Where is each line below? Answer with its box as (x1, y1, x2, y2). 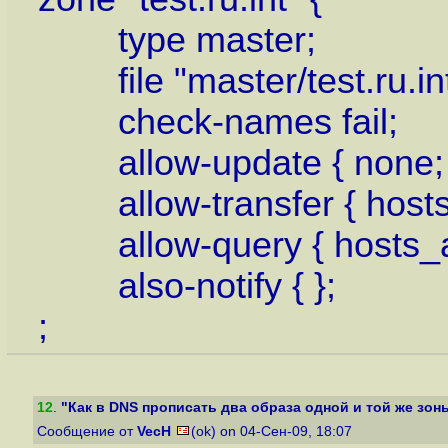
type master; (37, 20, 316, 61)
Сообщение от (37, 424, 137, 439)
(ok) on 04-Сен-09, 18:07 (191, 424, 356, 439)
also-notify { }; (37, 266, 336, 307)
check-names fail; (37, 102, 398, 143)
